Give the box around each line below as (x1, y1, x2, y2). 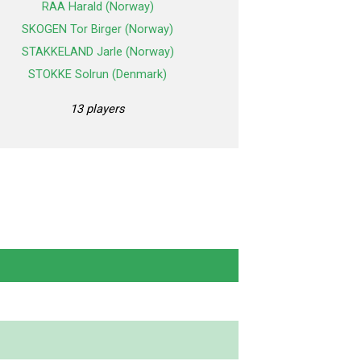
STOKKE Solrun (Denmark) (28, 67, 167, 82)
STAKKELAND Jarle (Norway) (21, 44, 174, 60)
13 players (70, 102, 125, 117)
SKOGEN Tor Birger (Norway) (22, 22, 173, 37)
